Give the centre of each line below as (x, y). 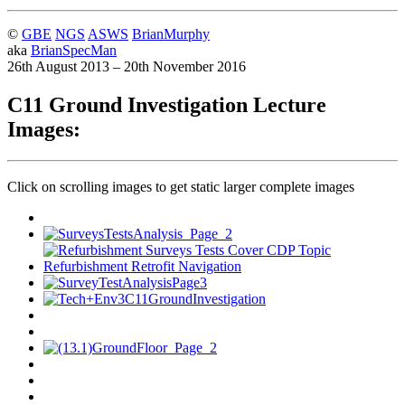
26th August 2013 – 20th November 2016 (127, 66)
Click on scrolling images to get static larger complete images (181, 187)
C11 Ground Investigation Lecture (167, 104)
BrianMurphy (171, 33)
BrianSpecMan (74, 50)
